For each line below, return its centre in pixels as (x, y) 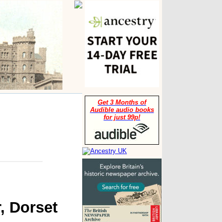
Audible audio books (122, 110)
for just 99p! (122, 117)
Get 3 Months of (122, 102)
